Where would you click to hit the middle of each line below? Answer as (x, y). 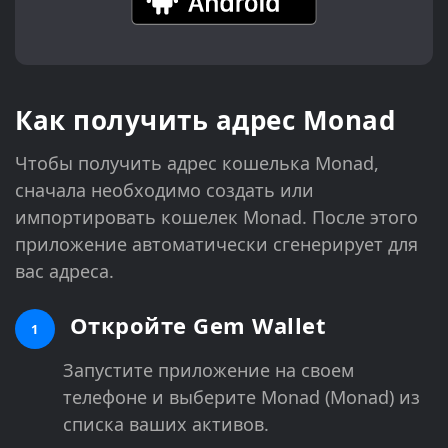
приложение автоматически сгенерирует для (216, 243)
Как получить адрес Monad (205, 119)
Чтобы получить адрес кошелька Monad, (197, 162)
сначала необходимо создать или (164, 189)
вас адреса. (64, 270)
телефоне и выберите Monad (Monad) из (241, 396)
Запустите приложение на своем (208, 369)
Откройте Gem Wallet (194, 324)
